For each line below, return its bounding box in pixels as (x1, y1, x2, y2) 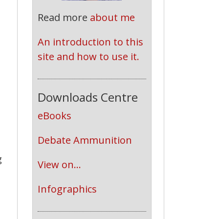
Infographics (37, 182, 97, 196)
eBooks (37, 109, 71, 122)
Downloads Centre (37, 89, 138, 105)
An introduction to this (37, 35, 143, 48)
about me (89, 11, 135, 24)
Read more (37, 11, 90, 24)
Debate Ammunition (37, 133, 132, 147)
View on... (37, 158, 81, 171)
